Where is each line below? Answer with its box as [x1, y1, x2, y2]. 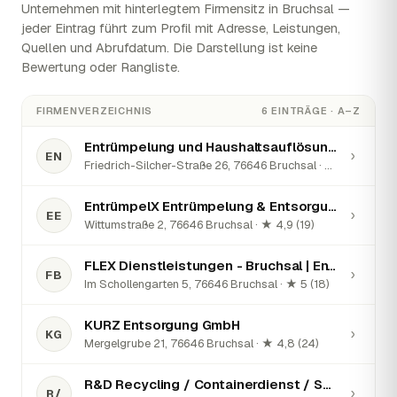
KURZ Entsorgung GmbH [84, 316, 240, 334]
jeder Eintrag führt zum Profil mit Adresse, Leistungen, [21, 19, 340, 37]
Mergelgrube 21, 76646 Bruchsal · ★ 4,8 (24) [84, 336, 319, 352]
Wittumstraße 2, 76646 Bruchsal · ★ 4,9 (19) [84, 217, 315, 233]
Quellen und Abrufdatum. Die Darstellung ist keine [21, 39, 317, 57]
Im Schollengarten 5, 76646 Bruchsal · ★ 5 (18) [84, 276, 330, 292]
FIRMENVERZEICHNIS [36, 105, 153, 118]
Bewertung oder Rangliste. [21, 58, 180, 76]
